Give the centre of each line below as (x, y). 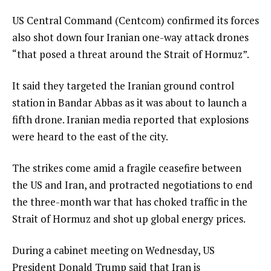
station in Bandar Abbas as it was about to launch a (129, 103)
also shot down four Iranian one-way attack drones (130, 38)
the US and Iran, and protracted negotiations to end (132, 185)
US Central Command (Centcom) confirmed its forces (135, 21)
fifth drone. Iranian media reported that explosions (130, 120)
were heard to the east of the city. (90, 137)
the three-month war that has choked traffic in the (130, 202)
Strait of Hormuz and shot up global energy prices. (129, 219)
